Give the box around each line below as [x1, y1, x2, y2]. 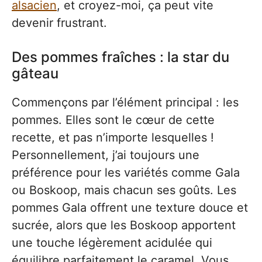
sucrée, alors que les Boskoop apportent [12, 218, 236, 232]
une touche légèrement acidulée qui [12, 235, 212, 250]
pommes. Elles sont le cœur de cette [12, 112, 215, 127]
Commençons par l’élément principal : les [12, 95, 239, 109]
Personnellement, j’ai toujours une [12, 147, 199, 162]
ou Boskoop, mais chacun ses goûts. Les [12, 182, 236, 197]
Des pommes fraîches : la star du [12, 48, 229, 65]
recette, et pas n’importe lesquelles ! [12, 130, 214, 144]
